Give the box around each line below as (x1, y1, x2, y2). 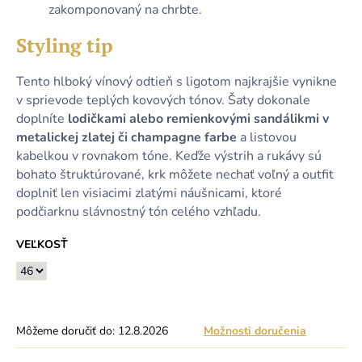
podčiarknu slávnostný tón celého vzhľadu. (16, 203, 261, 221)
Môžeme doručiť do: (16, 323, 115, 339)
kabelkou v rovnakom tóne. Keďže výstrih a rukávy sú (16, 147, 322, 166)
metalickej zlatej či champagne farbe (16, 128, 237, 147)
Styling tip (16, 32, 113, 59)
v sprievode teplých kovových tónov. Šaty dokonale (16, 91, 310, 110)
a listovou (237, 128, 297, 147)
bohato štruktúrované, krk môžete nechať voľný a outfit (16, 166, 334, 184)
